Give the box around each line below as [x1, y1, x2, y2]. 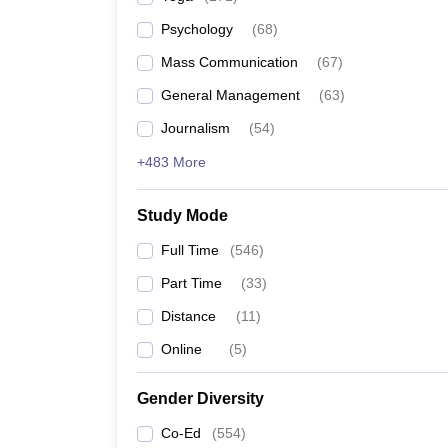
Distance [161, 308, 216, 324]
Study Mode [137, 207, 228, 224]
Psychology [161, 21, 233, 37]
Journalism [161, 120, 230, 136]
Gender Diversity [137, 390, 264, 407]
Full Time [161, 242, 219, 258]
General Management [161, 87, 300, 103]
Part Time [161, 275, 222, 291]
